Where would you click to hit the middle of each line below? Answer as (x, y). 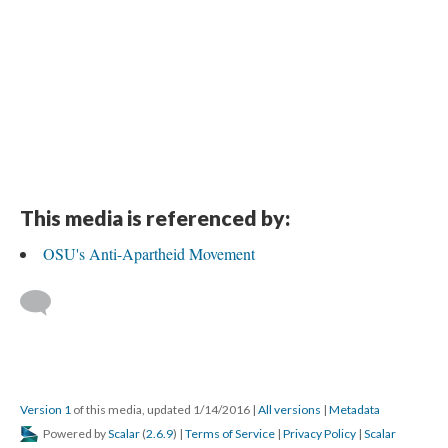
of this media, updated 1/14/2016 (161, 409)
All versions (289, 409)
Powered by (74, 433)
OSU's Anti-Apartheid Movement (149, 253)
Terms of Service (230, 433)
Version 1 (45, 409)
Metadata (354, 409)
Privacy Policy (319, 433)
